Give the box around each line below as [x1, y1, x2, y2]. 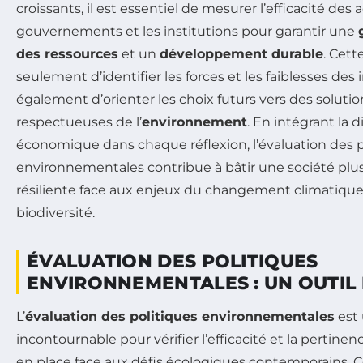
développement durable [160, 45, 323, 62]
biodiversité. [16, 204, 95, 220]
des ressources [16, 45, 118, 62]
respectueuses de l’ [16, 113, 142, 130]
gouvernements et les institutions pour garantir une [16, 23, 358, 39]
